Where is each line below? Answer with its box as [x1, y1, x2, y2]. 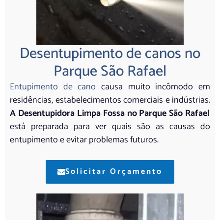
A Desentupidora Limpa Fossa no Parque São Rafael [10, 106, 210, 121]
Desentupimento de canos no [20, 41, 200, 66]
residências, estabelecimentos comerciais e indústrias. [10, 92, 210, 108]
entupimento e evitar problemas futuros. [10, 132, 161, 147]
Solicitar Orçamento [65, 165, 163, 178]
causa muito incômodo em [96, 79, 211, 94]
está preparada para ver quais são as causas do [10, 119, 210, 134]
